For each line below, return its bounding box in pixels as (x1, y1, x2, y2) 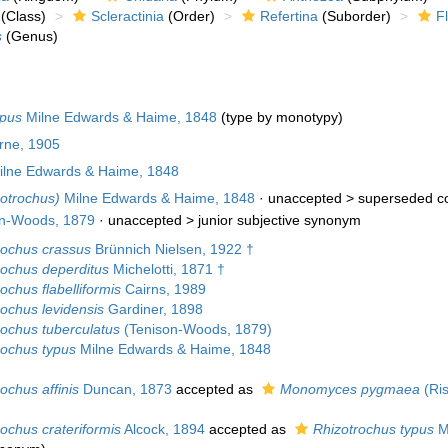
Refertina (259, 8, 318, 25)
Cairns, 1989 (120, 281, 206, 298)
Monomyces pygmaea (279, 381, 420, 398)
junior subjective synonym (197, 212, 361, 229)
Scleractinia (90, 8, 164, 25)
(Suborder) (317, 8, 391, 25)
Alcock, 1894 (120, 421, 205, 438)
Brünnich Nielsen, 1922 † (90, 241, 254, 258)
